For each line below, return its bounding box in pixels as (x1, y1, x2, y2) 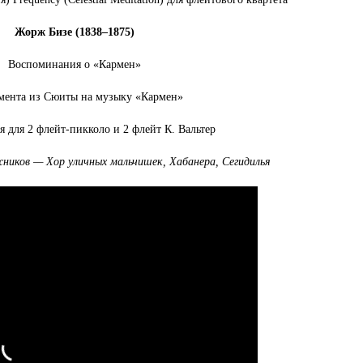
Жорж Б (15, 26, 57, 38)
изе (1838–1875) (56, 26, 135, 38)
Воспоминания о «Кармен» (8, 58, 142, 70)
